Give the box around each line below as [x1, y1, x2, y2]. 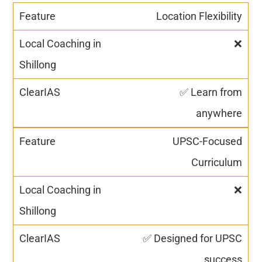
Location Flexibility [156, 9, 243, 22]
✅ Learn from [180, 85, 243, 98]
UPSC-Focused [173, 135, 243, 147]
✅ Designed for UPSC [143, 232, 243, 244]
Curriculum [191, 156, 243, 168]
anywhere [196, 106, 243, 119]
